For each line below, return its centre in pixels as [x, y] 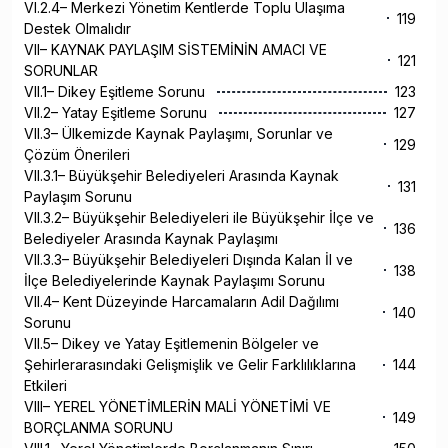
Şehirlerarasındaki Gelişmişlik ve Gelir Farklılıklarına [190, 365]
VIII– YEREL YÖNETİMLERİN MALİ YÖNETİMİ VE [177, 407]
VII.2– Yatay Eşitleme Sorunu [117, 113]
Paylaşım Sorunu [80, 197]
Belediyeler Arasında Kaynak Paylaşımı [153, 239]
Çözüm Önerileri [79, 155]
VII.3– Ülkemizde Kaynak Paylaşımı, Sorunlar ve [178, 134]
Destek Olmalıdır [79, 29]
